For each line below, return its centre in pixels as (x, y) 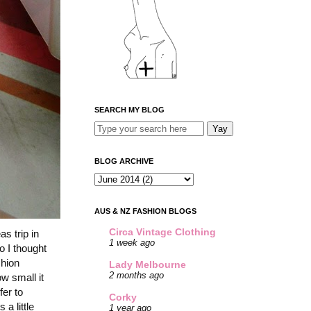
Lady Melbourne (148, 265)
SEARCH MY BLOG (129, 109)
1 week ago (132, 243)
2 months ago (136, 276)
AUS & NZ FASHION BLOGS (145, 211)
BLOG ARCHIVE (124, 161)
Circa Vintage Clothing (162, 232)
